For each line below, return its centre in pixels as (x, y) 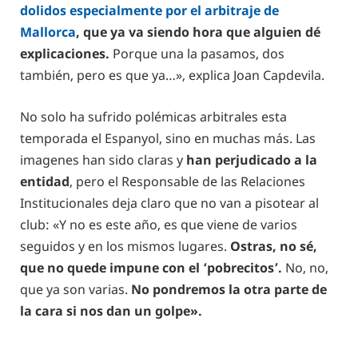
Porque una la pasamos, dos (199, 53)
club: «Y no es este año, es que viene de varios (159, 224)
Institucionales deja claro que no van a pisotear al (169, 203)
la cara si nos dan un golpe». (111, 310)
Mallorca (48, 32)
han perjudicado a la (252, 159)
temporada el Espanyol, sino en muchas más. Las (168, 138)
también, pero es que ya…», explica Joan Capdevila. (172, 75)
